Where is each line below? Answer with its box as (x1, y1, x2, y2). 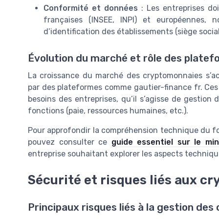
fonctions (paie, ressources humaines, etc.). (28, 106, 188, 115)
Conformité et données (44, 3, 138, 13)
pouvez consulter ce (28, 137, 111, 147)
